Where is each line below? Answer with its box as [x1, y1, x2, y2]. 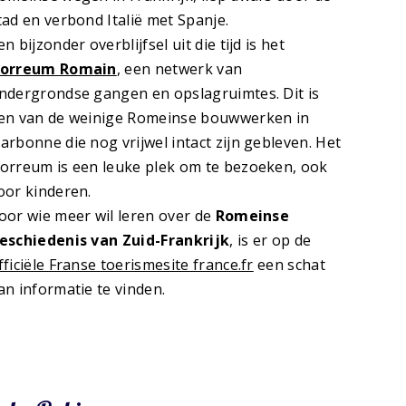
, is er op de [229, 230, 312, 251]
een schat [253, 255, 325, 275]
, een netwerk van [116, 59, 243, 80]
